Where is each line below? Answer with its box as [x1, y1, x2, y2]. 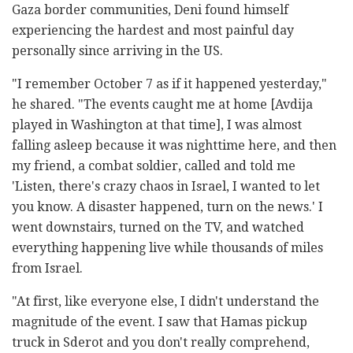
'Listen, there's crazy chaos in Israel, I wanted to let [12, 179, 320, 195]
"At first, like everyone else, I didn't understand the [12, 294, 319, 310]
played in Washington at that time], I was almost [12, 117, 302, 133]
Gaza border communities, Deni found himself [12, 2, 288, 18]
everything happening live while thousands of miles [12, 240, 323, 256]
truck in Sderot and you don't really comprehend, [12, 335, 310, 351]
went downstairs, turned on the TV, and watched [12, 220, 304, 236]
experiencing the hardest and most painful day [12, 23, 294, 39]
